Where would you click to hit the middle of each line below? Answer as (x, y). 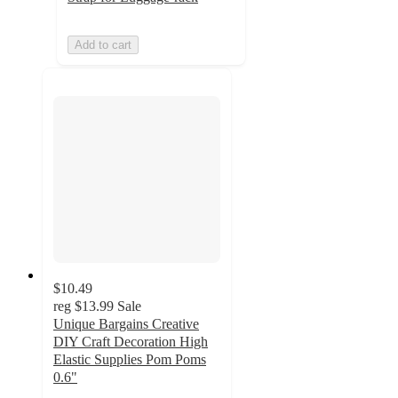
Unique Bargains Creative (126, 323)
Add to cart (103, 45)
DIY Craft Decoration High (131, 341)
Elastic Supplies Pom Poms (130, 359)
